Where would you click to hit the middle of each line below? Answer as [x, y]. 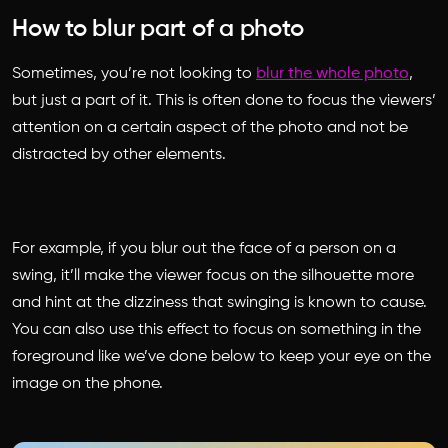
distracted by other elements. [121, 154]
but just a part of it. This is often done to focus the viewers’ [224, 100]
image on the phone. [87, 383]
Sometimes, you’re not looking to [134, 73]
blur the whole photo [332, 73]
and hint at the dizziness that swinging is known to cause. [219, 302]
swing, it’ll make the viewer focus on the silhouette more [213, 275]
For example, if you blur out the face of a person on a [204, 248]
